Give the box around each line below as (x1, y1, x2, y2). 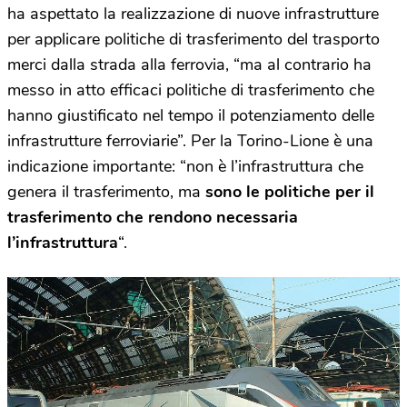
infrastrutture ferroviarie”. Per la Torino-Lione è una (7, 129, 373, 152)
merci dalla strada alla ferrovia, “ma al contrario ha (7, 53, 372, 75)
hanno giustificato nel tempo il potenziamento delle (7, 104, 374, 126)
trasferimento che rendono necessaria (7, 205, 298, 228)
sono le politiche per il (205, 180, 374, 203)
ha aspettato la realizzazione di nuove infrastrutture (7, 2, 379, 25)
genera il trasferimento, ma (7, 180, 205, 203)
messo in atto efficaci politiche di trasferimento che (7, 78, 374, 101)
